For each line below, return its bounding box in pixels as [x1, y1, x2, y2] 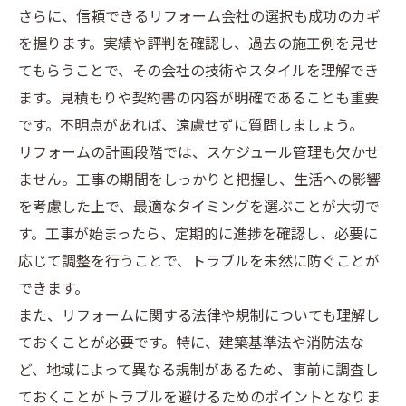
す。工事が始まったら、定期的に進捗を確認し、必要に [18, 223, 378, 247]
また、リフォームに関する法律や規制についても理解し [18, 304, 380, 329]
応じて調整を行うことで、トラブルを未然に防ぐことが [18, 250, 380, 275]
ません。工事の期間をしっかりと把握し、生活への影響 [18, 169, 381, 193]
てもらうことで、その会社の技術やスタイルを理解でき [18, 60, 379, 84]
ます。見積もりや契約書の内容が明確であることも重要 [18, 87, 379, 111]
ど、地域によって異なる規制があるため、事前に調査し [18, 359, 379, 383]
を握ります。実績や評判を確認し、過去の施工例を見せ [18, 33, 379, 57]
